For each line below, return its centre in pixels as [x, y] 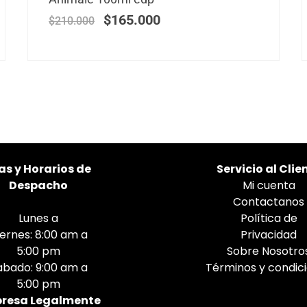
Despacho [38, 185]
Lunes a [38, 218]
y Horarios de [52, 169]
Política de [269, 218]
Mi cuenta [269, 185]
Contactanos [269, 201]
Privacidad [269, 234]
